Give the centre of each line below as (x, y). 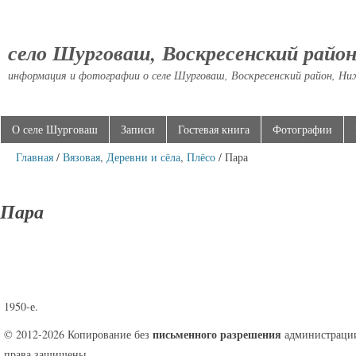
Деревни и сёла (143, 157)
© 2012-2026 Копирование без (78, 334)
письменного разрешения (217, 334)
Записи (138, 129)
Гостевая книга (214, 129)
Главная (35, 157)
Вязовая (81, 157)
